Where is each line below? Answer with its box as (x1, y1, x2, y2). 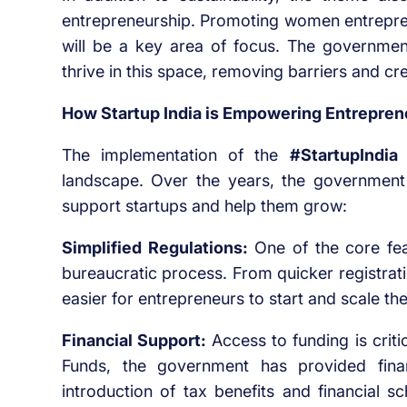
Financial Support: (61, 331, 207, 351)
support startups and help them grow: (61, 196, 347, 216)
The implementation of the (61, 145, 290, 165)
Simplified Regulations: (61, 238, 248, 258)
